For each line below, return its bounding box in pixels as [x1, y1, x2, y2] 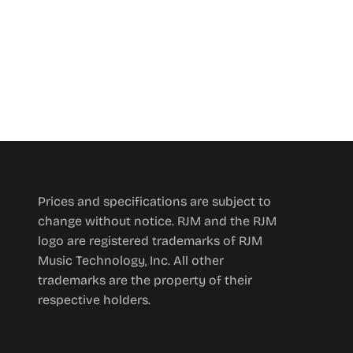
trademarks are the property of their [38, 272, 252, 288]
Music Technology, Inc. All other [38, 252, 224, 268]
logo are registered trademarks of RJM [38, 232, 262, 248]
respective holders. [38, 292, 150, 307]
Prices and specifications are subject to [38, 193, 271, 209]
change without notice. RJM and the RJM [38, 213, 277, 229]
